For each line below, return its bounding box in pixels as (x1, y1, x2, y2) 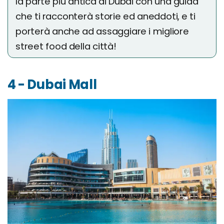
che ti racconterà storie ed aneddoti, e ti (15, 10, 196, 23)
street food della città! (15, 40, 116, 53)
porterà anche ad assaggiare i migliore (15, 25, 189, 38)
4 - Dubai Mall (7, 75, 97, 94)
